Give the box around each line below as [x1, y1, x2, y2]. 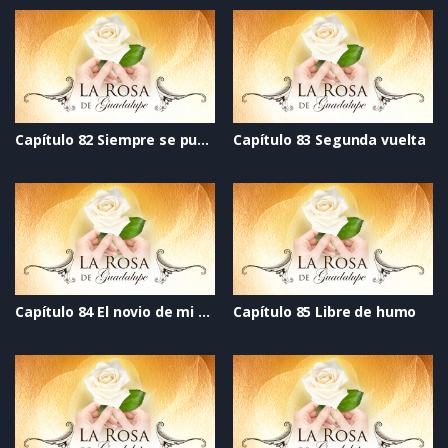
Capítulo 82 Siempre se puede [197, 129, 210, 149]
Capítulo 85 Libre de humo [233, 302, 417, 321]
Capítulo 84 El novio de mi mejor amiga [197, 302, 210, 321]
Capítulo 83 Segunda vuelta [233, 129, 427, 149]
